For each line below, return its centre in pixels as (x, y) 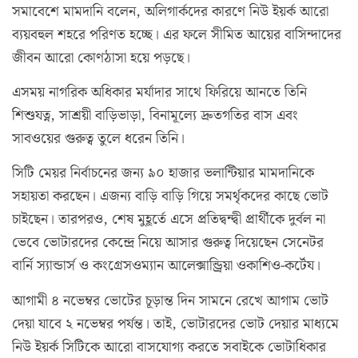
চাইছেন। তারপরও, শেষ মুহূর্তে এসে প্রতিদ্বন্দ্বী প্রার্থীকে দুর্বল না (169, 220)
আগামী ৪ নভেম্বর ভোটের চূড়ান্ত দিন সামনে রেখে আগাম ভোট (170, 301)
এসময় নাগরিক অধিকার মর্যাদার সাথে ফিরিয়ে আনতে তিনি (159, 93)
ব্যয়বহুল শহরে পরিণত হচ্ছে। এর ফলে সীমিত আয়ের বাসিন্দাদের (177, 35)
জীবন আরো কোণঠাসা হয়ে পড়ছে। (101, 58)
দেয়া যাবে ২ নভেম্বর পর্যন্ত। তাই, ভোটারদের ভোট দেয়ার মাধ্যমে (175, 324)
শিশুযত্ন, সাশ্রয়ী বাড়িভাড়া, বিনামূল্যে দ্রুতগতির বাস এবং (155, 116)
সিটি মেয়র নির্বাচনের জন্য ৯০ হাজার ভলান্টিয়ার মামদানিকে (163, 174)
